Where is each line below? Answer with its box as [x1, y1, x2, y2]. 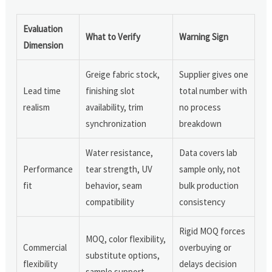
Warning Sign [179, 30, 229, 42]
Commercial [23, 241, 67, 253]
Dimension [23, 39, 64, 51]
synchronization [86, 117, 147, 129]
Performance [23, 163, 73, 175]
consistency [179, 195, 226, 208]
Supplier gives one [179, 68, 249, 80]
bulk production [179, 179, 239, 191]
